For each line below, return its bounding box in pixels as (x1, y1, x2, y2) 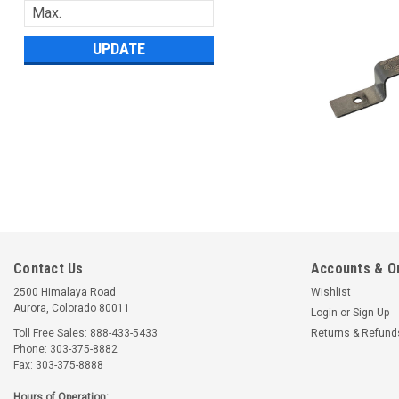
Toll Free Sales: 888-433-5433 (13, 327, 158, 339)
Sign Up (352, 306, 389, 319)
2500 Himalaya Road (13, 286, 116, 298)
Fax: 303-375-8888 (13, 359, 103, 371)
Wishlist (310, 286, 351, 298)
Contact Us (13, 260, 84, 277)
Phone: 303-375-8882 (13, 343, 118, 355)
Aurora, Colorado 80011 (13, 302, 130, 314)
